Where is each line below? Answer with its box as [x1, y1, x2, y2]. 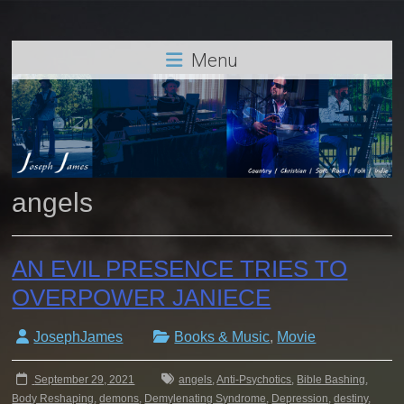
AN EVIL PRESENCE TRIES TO [12, 254, 348, 282]
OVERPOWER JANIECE [12, 283, 271, 311]
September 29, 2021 [34, 372, 135, 386]
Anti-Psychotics [216, 372, 292, 386]
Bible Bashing [297, 372, 366, 386]
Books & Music [174, 328, 271, 344]
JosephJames [33, 328, 124, 344]
